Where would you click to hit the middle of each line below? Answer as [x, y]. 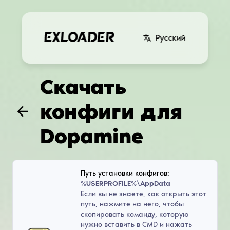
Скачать [83, 87]
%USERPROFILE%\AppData [125, 183]
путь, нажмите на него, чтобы [132, 204]
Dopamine [92, 136]
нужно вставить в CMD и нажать [136, 224]
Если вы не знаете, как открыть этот [143, 194]
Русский [170, 38]
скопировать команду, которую [134, 214]
